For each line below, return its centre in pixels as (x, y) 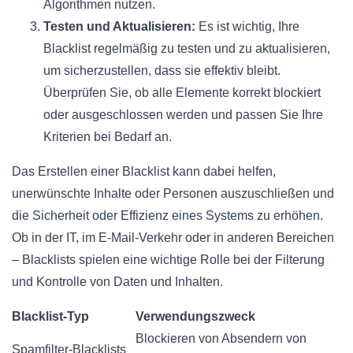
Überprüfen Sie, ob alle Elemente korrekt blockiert (182, 92)
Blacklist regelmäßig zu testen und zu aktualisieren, (187, 48)
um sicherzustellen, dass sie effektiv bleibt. (162, 70)
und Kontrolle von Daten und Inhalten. (117, 281)
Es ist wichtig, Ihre (247, 26)
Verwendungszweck (195, 316)
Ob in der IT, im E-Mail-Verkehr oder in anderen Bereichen (173, 237)
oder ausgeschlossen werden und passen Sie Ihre (183, 114)
